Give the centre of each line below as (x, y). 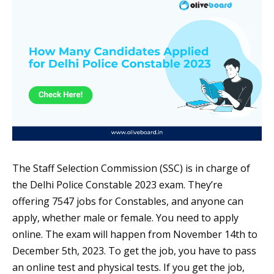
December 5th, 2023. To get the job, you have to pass (134, 251)
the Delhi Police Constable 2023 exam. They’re (117, 185)
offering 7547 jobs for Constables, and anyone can (128, 202)
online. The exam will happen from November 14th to (135, 235)
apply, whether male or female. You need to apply (125, 218)
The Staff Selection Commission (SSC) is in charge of (131, 168)
